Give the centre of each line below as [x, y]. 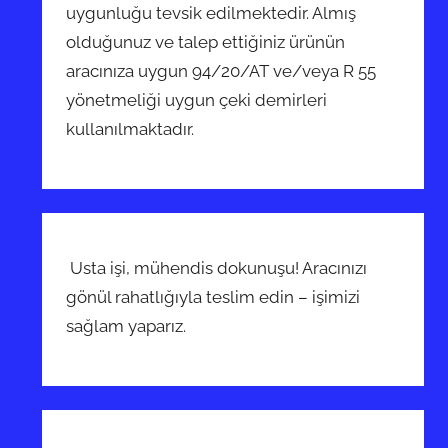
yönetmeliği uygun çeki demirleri [197, 99]
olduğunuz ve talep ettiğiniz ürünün [206, 41]
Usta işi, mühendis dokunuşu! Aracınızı [217, 267]
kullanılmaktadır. [130, 128]
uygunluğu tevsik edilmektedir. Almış [211, 12]
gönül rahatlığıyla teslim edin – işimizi [213, 296]
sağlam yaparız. [128, 325]
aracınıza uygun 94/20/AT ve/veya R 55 [221, 70]
